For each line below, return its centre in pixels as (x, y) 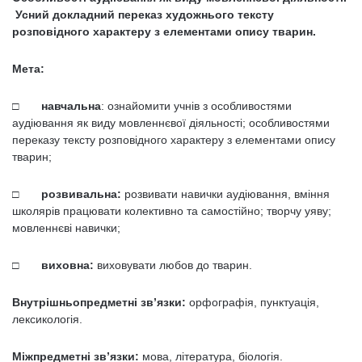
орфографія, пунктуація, (253, 302)
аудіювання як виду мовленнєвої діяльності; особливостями (171, 123)
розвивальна (79, 194)
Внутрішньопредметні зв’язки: (99, 302)
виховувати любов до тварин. (175, 265)
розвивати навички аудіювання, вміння (225, 194)
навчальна (71, 106)
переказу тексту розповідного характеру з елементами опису (174, 140)
